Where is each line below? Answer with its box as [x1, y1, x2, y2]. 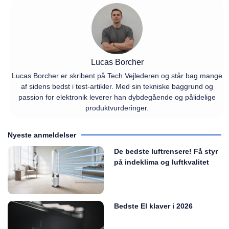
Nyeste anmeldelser [8, 131, 76, 140]
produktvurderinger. [85, 104, 149, 112]
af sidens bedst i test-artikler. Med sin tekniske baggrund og [21, 82, 213, 91]
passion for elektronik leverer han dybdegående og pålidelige [18, 93, 216, 102]
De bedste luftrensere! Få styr [114, 147, 218, 156]
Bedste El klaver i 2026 [114, 202, 193, 211]
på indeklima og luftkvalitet [114, 158, 210, 167]
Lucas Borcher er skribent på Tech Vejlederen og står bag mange [12, 72, 222, 80]
